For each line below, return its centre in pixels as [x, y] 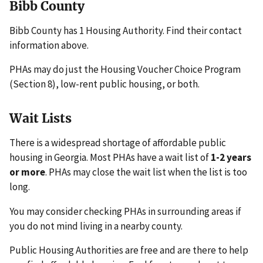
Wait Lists [41, 118]
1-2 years [231, 157]
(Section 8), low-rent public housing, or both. [104, 84]
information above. [49, 45]
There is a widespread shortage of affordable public [118, 142]
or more [27, 172]
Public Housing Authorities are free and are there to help [129, 250]
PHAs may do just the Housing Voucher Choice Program [125, 70]
